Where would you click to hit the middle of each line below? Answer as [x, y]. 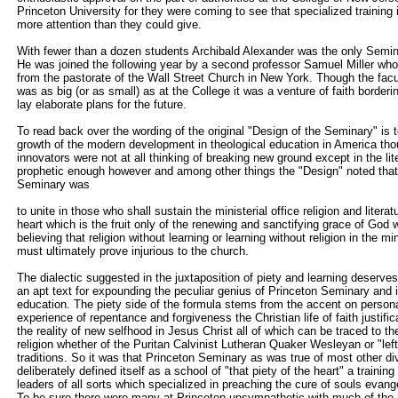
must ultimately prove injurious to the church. [133, 251]
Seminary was [53, 184]
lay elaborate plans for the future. [102, 104]
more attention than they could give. [109, 24]
